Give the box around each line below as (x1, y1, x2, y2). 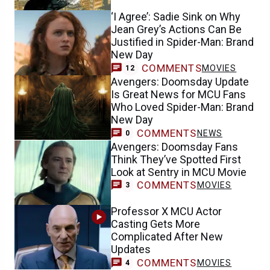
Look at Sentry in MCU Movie (111, 165, 246, 178)
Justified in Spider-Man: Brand (111, 36, 254, 49)
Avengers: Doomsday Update (111, 75, 249, 88)
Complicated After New (111, 230, 223, 243)
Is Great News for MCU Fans (111, 87, 246, 101)
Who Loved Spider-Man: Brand (111, 100, 254, 113)
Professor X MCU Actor (111, 204, 222, 218)
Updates (111, 242, 151, 256)
